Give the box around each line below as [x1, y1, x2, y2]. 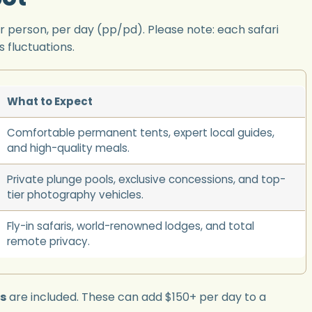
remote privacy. [6, 234, 90, 249]
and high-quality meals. [6, 141, 130, 156]
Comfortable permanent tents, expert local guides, [6, 125, 274, 141]
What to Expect [6, 94, 93, 109]
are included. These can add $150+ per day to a [6, 289, 266, 306]
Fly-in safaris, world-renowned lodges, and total [6, 219, 254, 234]
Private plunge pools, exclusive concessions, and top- [6, 172, 286, 187]
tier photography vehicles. [6, 187, 143, 203]
